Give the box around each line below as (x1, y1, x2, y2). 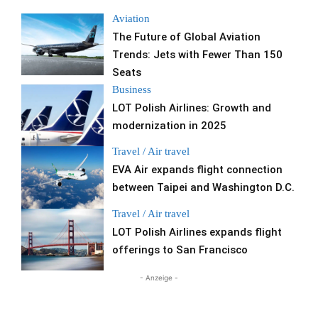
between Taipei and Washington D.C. (112, 181, 295, 194)
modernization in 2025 (112, 119, 227, 132)
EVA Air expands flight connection (112, 163, 283, 177)
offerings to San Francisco (112, 243, 248, 256)
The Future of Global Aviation (112, 31, 261, 43)
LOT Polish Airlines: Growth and (112, 102, 272, 114)
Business (112, 84, 152, 95)
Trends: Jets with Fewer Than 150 (112, 48, 283, 61)
